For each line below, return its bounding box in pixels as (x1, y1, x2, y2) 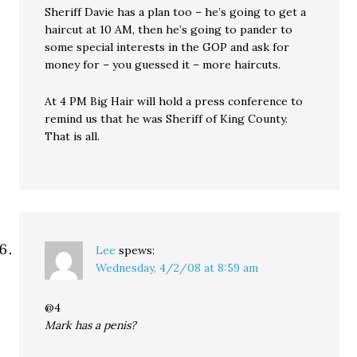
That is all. (45, 129, 100, 143)
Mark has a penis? (45, 318, 137, 332)
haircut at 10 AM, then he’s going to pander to (45, 22, 293, 37)
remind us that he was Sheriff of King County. (45, 112, 288, 126)
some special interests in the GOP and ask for (45, 40, 290, 54)
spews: (119, 243, 155, 257)
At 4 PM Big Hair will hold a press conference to (45, 94, 304, 108)
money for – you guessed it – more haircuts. (45, 57, 281, 72)
